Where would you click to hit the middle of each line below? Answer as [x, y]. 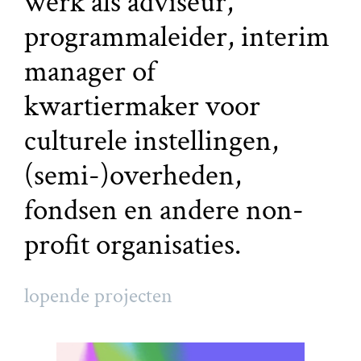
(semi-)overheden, [133, 176]
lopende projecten [99, 295]
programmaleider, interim [177, 37]
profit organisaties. [133, 245]
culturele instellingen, [152, 141]
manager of [90, 72]
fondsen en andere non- [164, 211]
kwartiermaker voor [143, 107]
